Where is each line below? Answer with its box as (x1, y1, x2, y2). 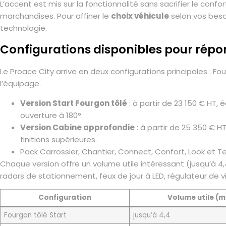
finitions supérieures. (20, 134, 97, 145)
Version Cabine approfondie (20, 122, 135, 133)
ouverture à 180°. (20, 109, 83, 121)
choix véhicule (111, 10, 169, 21)
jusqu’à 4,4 (133, 210, 171, 220)
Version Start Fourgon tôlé (20, 97, 127, 108)
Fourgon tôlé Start (4, 210, 67, 220)
